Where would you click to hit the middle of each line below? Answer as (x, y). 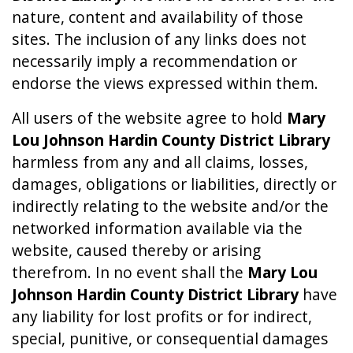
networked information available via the (157, 228)
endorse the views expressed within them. (165, 83)
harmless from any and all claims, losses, (160, 162)
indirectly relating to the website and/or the (170, 206)
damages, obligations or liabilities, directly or (174, 184)
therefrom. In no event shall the (130, 272)
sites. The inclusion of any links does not (159, 39)
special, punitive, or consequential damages (170, 338)
